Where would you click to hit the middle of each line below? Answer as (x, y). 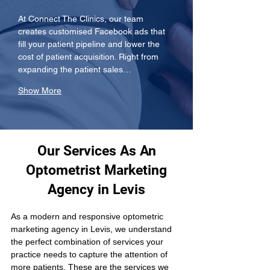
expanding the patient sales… (75, 69)
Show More (40, 90)
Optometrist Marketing (96, 170)
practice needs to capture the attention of (90, 254)
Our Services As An (96, 151)
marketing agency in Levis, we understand (93, 229)
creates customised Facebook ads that (93, 31)
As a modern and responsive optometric (88, 216)
